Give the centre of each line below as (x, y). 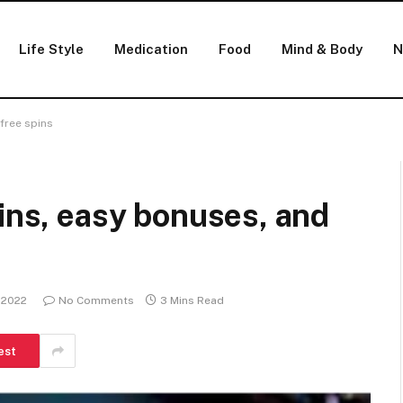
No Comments (96, 301)
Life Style (51, 49)
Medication (151, 49)
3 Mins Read (192, 301)
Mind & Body (322, 49)
